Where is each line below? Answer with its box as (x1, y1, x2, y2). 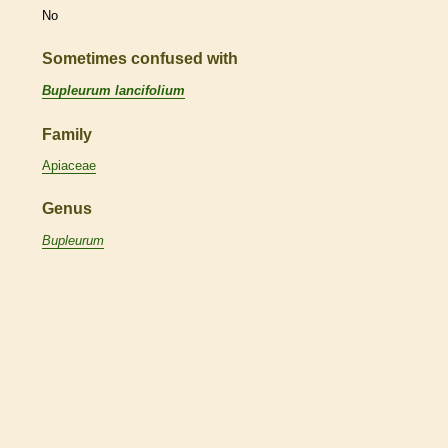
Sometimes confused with (42, 50, 238, 68)
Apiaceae (42, 158, 96, 174)
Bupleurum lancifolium (42, 82, 185, 98)
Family (42, 125, 92, 143)
